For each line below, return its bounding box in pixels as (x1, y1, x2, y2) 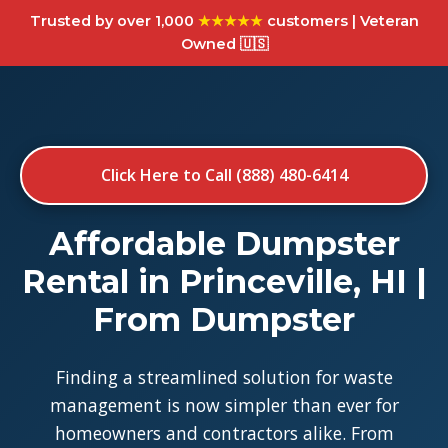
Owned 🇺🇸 (180, 35, 268, 53)
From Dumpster (93, 300, 355, 339)
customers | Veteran (262, 12, 419, 30)
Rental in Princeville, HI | (21, 262, 427, 301)
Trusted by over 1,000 (29, 12, 198, 30)
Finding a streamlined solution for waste (55, 365, 393, 389)
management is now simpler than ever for (49, 393, 399, 417)
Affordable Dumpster (48, 224, 400, 263)
